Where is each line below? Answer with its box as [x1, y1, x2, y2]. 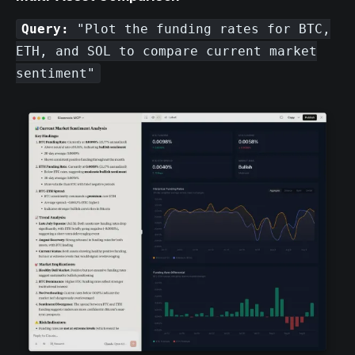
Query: [21, 21, 70, 36]
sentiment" [16, 66, 95, 81]
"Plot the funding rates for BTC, [69, 21, 331, 36]
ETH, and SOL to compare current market [16, 44, 317, 59]
